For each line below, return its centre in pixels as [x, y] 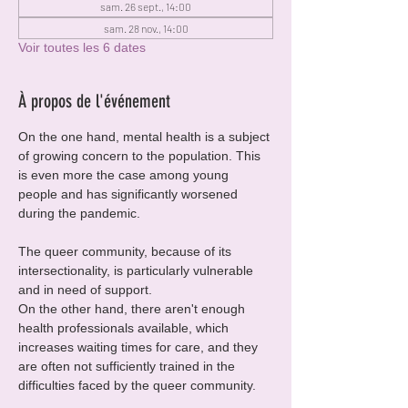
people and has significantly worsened [130, 194]
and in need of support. [85, 290]
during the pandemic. [79, 213]
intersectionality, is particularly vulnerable [138, 270]
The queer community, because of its [127, 251]
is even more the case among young [125, 175]
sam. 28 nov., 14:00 [146, 28]
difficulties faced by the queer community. [137, 385]
